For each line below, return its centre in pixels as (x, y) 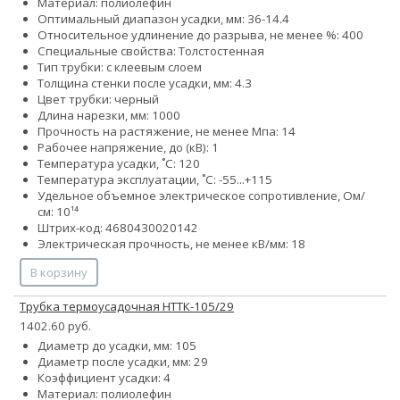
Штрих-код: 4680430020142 (118, 228)
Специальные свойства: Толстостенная (151, 51)
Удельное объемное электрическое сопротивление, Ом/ (201, 196)
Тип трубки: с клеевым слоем (120, 67)
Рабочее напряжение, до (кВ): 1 (128, 148)
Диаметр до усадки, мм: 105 (117, 346)
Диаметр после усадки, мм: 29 (123, 362)
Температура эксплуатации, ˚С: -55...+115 (155, 180)
